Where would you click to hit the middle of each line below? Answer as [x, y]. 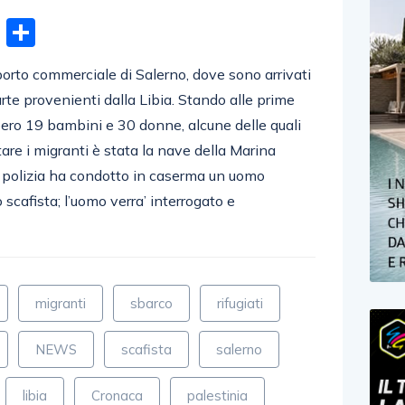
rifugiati [240, 303]
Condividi [98, 32]
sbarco [152, 303]
